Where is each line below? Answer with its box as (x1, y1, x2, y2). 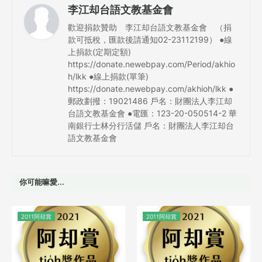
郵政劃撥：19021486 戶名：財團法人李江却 (68, 95, 232, 106)
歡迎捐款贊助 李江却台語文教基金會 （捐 (68, 22, 232, 32)
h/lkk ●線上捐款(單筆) (68, 71, 149, 81)
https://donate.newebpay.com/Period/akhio (68, 58, 235, 69)
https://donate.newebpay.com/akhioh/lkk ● (68, 83, 233, 94)
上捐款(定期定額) (68, 46, 131, 57)
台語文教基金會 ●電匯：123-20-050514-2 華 (68, 108, 237, 118)
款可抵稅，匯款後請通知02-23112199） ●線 (68, 34, 232, 44)
